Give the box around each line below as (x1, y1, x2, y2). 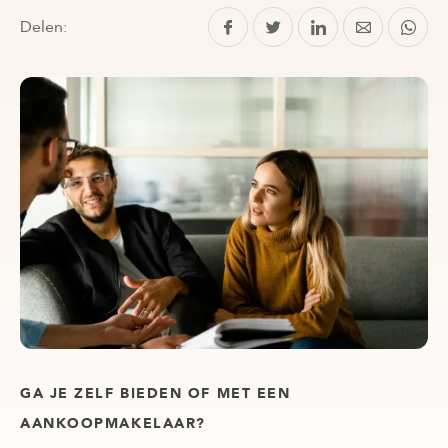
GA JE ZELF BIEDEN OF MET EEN (20, 383, 291, 403)
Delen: (20, 16, 67, 38)
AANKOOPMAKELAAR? (20, 413, 206, 433)
